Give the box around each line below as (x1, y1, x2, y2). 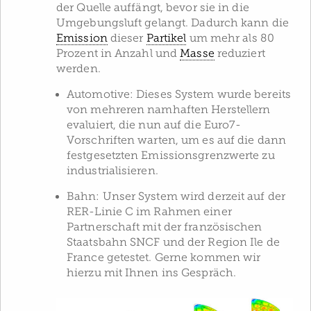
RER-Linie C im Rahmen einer (67, 205, 232, 219)
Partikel (146, 32, 187, 45)
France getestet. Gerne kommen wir (67, 251, 261, 264)
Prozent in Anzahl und (56, 47, 180, 60)
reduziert (214, 47, 265, 60)
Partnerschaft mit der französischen (67, 221, 262, 234)
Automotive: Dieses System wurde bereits (67, 88, 291, 101)
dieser (107, 32, 146, 45)
